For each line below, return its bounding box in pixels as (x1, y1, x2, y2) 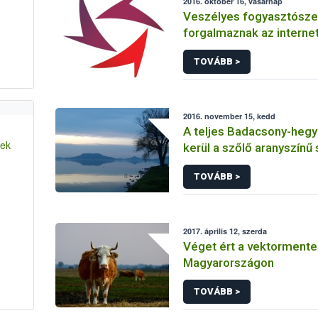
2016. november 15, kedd (183, 111, 276, 121)
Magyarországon (183, 256, 275, 270)
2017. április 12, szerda (183, 226, 268, 236)
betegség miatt (183, 157, 268, 171)
